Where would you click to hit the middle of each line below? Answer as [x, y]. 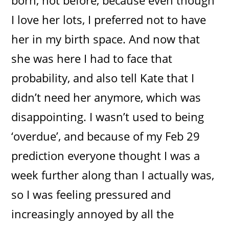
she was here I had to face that [92, 58]
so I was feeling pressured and [91, 194]
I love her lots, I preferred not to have [109, 19]
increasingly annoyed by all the [93, 213]
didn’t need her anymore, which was [106, 97]
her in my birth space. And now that [106, 39]
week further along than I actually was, [113, 175]
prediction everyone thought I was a [106, 155]
